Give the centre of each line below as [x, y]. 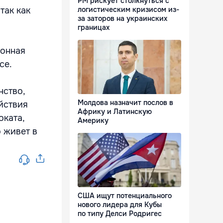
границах [94, 28]
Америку [93, 121]
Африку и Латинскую [115, 112]
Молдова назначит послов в [125, 103]
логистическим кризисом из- [128, 10]
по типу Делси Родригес [120, 214]
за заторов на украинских [122, 19]
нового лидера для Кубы [120, 205]
